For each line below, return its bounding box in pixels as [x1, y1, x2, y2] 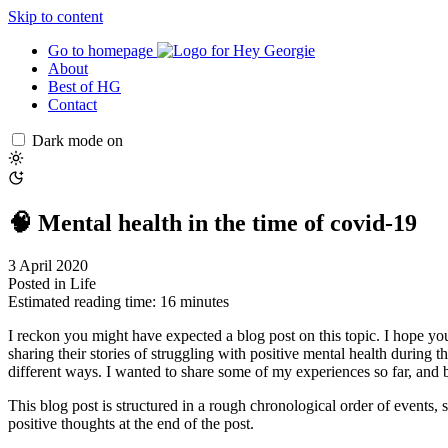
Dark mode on [32, 132, 123, 149]
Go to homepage [48, 42, 153, 59]
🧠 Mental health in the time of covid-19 [8, 209, 417, 236]
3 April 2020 [8, 256, 88, 274]
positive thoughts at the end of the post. [8, 414, 254, 432]
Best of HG [48, 78, 121, 95]
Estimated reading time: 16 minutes [8, 292, 229, 310]
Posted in [8, 274, 70, 292]
